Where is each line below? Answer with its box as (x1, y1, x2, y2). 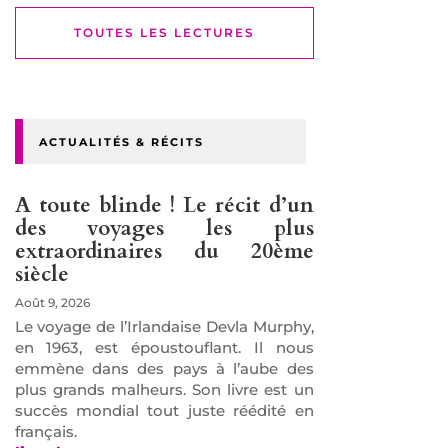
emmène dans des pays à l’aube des (14, 358, 314, 378)
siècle (14, 259, 69, 289)
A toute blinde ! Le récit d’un (14, 190, 314, 220)
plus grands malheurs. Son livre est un (14, 379, 314, 399)
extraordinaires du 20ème (14, 236, 314, 266)
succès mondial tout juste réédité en (14, 400, 314, 420)
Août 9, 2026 (14, 294, 90, 310)
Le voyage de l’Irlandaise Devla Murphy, (14, 316, 314, 336)
